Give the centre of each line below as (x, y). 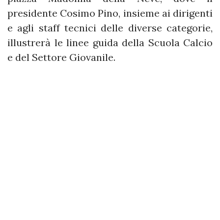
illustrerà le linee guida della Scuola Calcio (110, 42)
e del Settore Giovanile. (61, 57)
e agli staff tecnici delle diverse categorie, (110, 28)
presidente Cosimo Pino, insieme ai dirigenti (110, 13)
